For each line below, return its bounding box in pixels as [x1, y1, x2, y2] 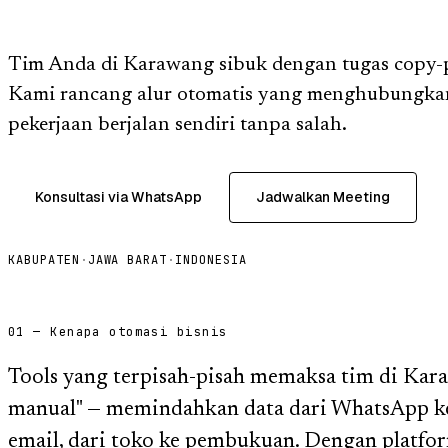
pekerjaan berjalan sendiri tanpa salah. [8, 114, 347, 135]
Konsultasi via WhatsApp [35, 187, 202, 206]
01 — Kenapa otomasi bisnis [8, 323, 228, 340]
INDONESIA [175, 251, 247, 268]
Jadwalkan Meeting [256, 187, 390, 206]
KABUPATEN [8, 251, 80, 268]
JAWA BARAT [87, 251, 168, 268]
